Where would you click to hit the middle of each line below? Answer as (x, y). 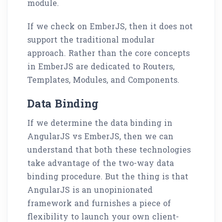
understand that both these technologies (109, 149)
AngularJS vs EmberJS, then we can (100, 136)
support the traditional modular (91, 39)
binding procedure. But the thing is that (108, 176)
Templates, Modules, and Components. (103, 79)
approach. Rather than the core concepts (109, 53)
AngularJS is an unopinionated (90, 189)
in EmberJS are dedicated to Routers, (101, 66)
